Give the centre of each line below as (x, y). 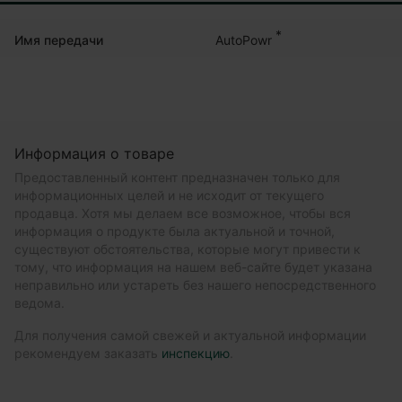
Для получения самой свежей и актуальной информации (190, 336)
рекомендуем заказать (88, 354)
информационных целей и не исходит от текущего (169, 196)
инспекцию (196, 354)
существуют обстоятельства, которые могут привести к (188, 249)
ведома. (39, 303)
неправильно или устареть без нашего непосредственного (195, 285)
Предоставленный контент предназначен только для (177, 178)
